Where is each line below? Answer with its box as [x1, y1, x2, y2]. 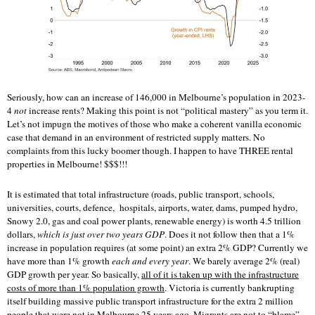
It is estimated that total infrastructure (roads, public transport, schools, [7, 187, 274, 200]
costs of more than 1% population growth [7, 281, 165, 294]
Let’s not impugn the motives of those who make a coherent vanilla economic [7, 117, 302, 130]
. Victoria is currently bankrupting [165, 281, 295, 294]
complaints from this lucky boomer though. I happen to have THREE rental [7, 143, 293, 157]
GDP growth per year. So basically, [7, 267, 141, 281]
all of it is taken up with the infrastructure [141, 267, 299, 281]
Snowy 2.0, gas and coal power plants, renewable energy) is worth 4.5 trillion [7, 214, 301, 227]
